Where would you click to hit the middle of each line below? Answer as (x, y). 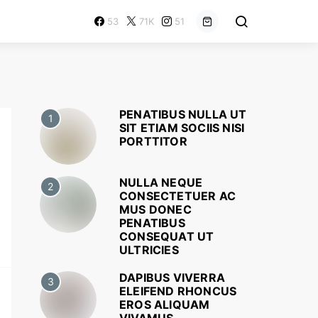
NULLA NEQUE (161, 182)
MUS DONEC (155, 209)
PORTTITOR (153, 141)
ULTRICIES (149, 250)
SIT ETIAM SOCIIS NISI (182, 128)
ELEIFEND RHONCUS (178, 291)
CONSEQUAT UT (167, 236)
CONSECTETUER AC (177, 196)
